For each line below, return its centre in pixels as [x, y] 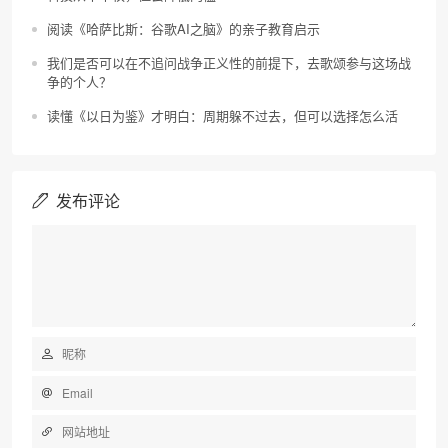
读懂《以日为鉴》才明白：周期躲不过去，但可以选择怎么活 [222, 115]
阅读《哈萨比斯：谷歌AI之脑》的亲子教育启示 [183, 28]
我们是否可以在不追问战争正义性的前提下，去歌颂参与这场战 [229, 62]
